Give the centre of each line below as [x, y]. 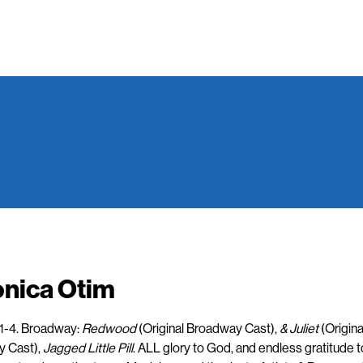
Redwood [109, 328]
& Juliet [299, 328]
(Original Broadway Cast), [207, 328]
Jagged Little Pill [88, 348]
